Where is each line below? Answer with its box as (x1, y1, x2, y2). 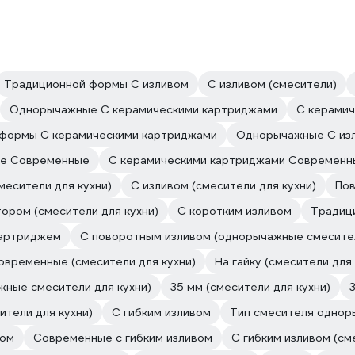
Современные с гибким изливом (33, 330, 212, 345)
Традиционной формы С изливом (4, 77, 189, 91)
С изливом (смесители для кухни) (131, 178, 316, 193)
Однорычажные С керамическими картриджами (10, 102, 277, 116)
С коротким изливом (177, 204, 292, 218)
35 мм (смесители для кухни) (170, 280, 330, 294)
